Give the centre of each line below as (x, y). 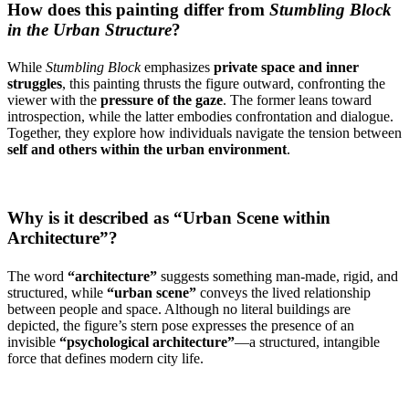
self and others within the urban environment (147, 150)
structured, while (57, 292)
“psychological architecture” (147, 341)
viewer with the (54, 100)
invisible (33, 341)
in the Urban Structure (89, 29)
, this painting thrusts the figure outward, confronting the (224, 84)
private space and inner (286, 68)
